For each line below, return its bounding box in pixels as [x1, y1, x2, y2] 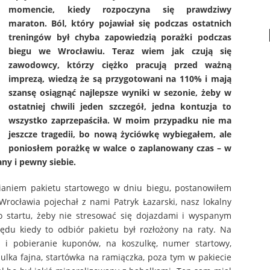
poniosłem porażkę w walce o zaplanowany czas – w [8, 142, 231, 154]
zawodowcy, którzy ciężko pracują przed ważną [8, 59, 231, 71]
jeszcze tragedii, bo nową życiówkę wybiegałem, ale [8, 128, 231, 140]
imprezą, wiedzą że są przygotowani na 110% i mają [8, 73, 231, 85]
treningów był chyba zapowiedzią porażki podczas [8, 31, 231, 43]
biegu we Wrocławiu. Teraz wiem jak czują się [8, 45, 231, 57]
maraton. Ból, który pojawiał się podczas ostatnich [8, 17, 231, 30]
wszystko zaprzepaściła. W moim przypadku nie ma [8, 115, 231, 127]
